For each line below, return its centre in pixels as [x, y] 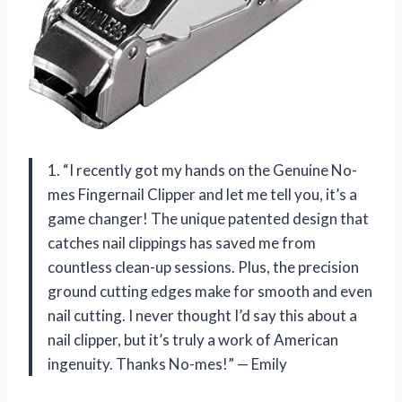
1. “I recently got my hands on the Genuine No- [202, 170]
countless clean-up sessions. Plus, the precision [203, 267]
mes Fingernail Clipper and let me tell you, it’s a [202, 194]
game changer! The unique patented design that [208, 218]
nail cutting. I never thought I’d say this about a [202, 315]
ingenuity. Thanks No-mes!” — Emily [167, 363]
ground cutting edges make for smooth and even [210, 291]
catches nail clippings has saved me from [182, 242]
